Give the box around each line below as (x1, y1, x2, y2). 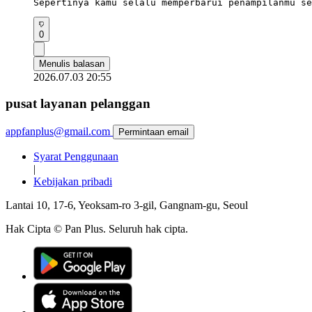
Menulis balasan (39, 58, 104, 69)
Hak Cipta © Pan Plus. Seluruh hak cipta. (6, 223, 188, 235)
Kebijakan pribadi (33, 175, 112, 188)
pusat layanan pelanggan (6, 96, 150, 111)
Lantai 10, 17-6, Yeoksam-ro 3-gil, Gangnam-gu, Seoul (6, 199, 248, 212)
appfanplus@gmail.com (6, 125, 110, 138)
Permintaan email (118, 127, 189, 138)
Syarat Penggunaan (33, 150, 118, 163)
